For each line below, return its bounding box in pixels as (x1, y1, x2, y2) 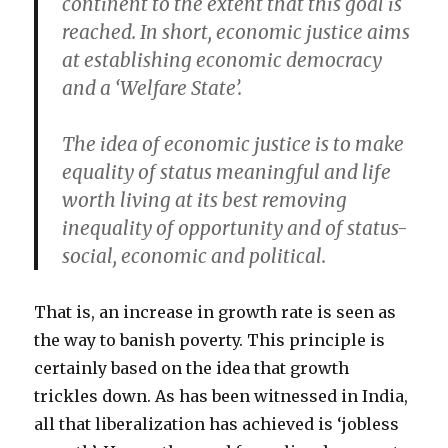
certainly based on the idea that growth (34, 358, 350, 378)
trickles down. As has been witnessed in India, (34, 386, 409, 406)
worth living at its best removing (62, 188, 348, 212)
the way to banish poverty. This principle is (34, 330, 386, 350)
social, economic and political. (62, 244, 327, 268)
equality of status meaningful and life (62, 160, 392, 184)
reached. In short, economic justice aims (62, 20, 411, 44)
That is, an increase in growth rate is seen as (34, 302, 397, 322)
